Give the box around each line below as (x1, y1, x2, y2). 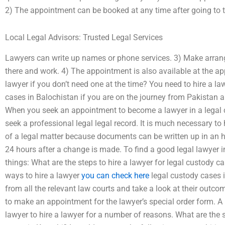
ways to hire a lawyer (5, 170, 81, 180)
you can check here (81, 170, 149, 180)
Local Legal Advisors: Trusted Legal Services (5, 33, 163, 42)
